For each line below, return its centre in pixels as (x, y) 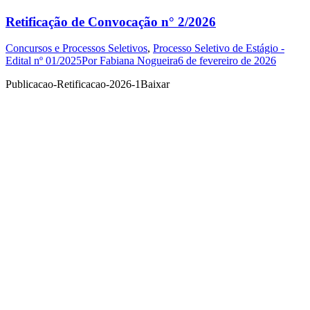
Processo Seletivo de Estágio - (219, 48)
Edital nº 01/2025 (44, 61)
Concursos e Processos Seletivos (76, 48)
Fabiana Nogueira (139, 61)
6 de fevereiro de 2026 (227, 61)
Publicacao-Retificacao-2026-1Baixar (88, 84)
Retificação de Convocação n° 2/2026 (111, 21)
